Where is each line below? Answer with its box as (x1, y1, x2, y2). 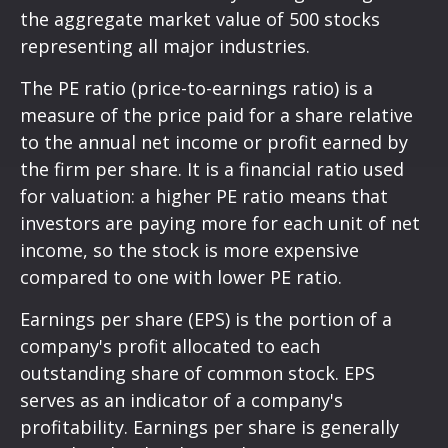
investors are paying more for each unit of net (20, 211, 420, 236)
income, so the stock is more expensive (20, 238, 359, 263)
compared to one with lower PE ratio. (20, 265, 342, 290)
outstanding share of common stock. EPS (20, 361, 375, 386)
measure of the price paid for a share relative (20, 103, 413, 128)
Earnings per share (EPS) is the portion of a (20, 307, 392, 332)
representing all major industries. (20, 34, 310, 59)
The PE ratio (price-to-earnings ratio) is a (20, 76, 373, 101)
